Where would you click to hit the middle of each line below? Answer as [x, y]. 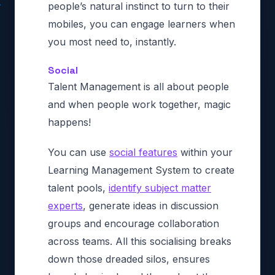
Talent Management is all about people [138, 86]
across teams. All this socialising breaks [140, 241]
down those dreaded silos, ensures [129, 259]
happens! [69, 122]
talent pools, [78, 188]
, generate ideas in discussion [151, 205]
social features [143, 152]
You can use [79, 152]
